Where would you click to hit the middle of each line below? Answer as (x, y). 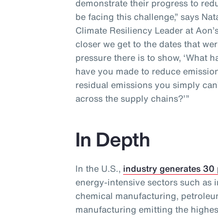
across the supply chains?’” (133, 99)
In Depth (113, 139)
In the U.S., (100, 169)
